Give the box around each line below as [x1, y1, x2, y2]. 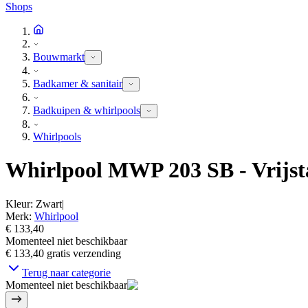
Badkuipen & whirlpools [33, 104, 140, 116]
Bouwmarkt [33, 51, 85, 63]
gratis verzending [47, 247, 121, 259]
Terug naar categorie [22, 266, 111, 278]
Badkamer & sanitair [33, 78, 122, 89]
